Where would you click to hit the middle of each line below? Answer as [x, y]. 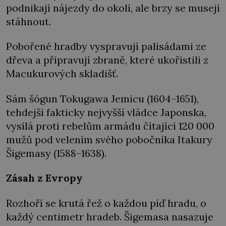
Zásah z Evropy [44, 178]
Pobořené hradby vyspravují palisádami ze [106, 46]
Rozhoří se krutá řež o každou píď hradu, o [106, 203]
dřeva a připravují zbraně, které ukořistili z [107, 60]
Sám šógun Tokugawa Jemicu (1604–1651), [102, 98]
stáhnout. [29, 22]
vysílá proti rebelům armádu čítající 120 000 [110, 126]
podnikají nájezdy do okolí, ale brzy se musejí [113, 8]
